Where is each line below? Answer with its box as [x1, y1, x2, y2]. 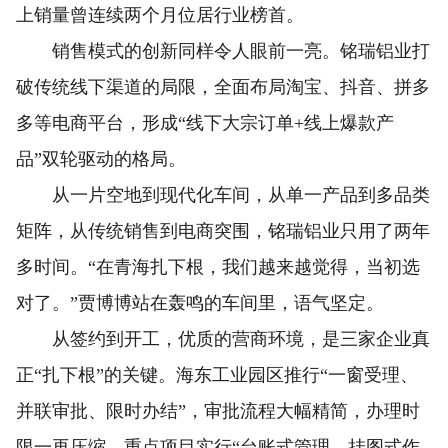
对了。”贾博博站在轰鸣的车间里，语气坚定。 [16, 292, 384, 313]
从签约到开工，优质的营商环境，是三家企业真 [16, 328, 430, 349]
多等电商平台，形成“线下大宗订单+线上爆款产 [16, 112, 394, 133]
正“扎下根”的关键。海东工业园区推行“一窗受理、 [16, 364, 418, 385]
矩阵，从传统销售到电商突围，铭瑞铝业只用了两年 [16, 220, 430, 241]
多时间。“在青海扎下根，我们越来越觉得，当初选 [16, 256, 420, 277]
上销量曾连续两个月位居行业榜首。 [16, 4, 304, 25]
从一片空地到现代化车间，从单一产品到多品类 [16, 184, 430, 205]
